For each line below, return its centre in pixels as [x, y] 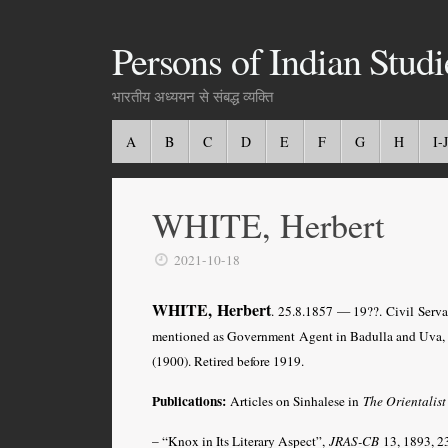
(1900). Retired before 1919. [228, 360]
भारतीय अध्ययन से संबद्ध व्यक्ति [192, 96]
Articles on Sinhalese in [294, 400]
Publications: [189, 400]
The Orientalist [404, 400]
